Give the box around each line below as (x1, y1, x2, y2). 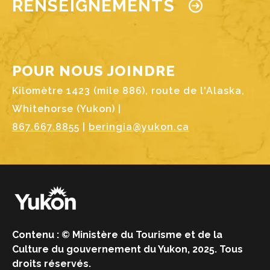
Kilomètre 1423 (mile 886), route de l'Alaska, (12, 84, 245, 96)
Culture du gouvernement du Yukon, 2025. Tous (12, 243, 243, 255)
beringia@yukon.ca (89, 121, 189, 133)
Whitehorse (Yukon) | (12, 102, 121, 115)
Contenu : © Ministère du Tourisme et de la (12, 229, 222, 240)
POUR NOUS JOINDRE (12, 61, 175, 80)
